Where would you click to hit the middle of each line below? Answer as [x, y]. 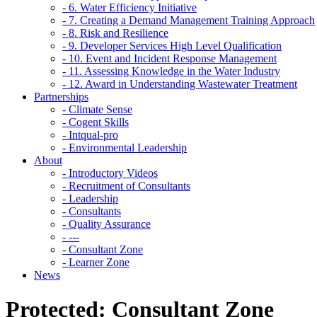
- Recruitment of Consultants [126, 185]
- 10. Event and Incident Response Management [169, 58]
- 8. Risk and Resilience [115, 33]
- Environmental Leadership [125, 147]
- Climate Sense [97, 109]
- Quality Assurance [106, 224]
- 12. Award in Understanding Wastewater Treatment [180, 83]
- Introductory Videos [110, 173]
